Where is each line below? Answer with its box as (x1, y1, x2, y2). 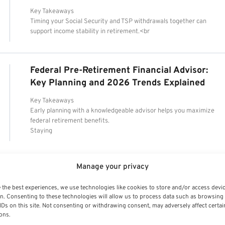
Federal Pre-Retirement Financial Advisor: (30, 64, 208, 76)
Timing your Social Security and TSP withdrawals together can (30, 17, 207, 26)
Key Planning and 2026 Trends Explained (30, 77, 205, 89)
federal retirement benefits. (30, 117, 110, 125)
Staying (30, 127, 53, 135)
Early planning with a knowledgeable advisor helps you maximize (30, 106, 215, 115)
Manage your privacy (76, 162, 149, 172)
